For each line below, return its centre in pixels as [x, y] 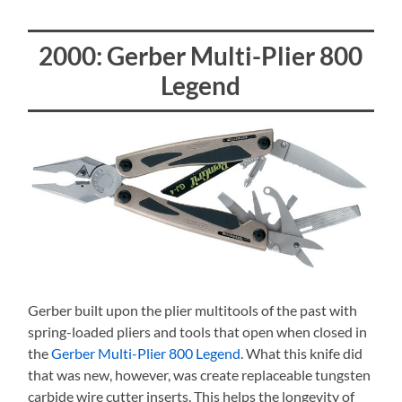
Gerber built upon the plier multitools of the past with [193, 310]
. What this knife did [302, 354]
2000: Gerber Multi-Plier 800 [201, 56]
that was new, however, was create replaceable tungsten [200, 375]
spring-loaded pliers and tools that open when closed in [198, 332]
